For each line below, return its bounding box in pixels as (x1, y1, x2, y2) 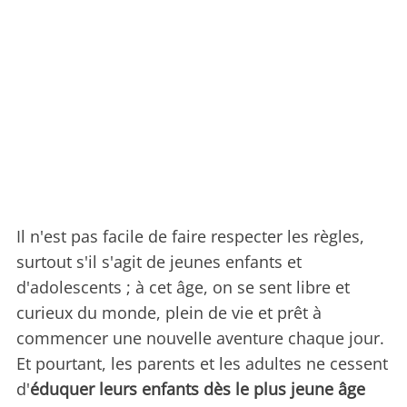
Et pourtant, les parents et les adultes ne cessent (16, 352, 388, 375)
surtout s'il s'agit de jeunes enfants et (16, 251, 302, 273)
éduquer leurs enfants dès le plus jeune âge (30, 378, 365, 401)
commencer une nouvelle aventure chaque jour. (16, 327, 384, 350)
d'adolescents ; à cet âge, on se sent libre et (16, 276, 350, 299)
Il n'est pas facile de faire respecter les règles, (16, 225, 364, 248)
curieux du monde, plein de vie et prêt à (16, 302, 322, 324)
